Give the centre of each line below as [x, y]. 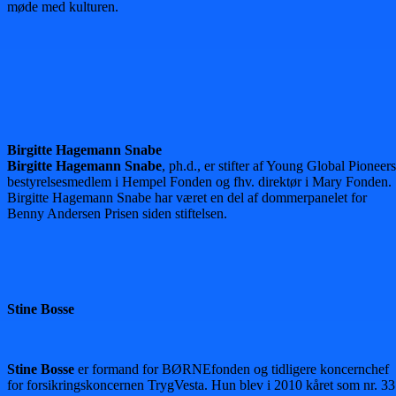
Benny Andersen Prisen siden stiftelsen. [117, 214]
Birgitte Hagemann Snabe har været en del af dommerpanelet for [187, 198]
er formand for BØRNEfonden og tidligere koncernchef [232, 369]
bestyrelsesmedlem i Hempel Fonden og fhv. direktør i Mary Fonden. [199, 182]
